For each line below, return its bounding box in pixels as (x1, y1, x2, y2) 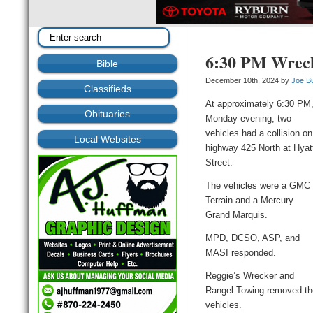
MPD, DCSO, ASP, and (205, 233, 300, 244)
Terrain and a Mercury (205, 195, 294, 206)
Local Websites (73, 133, 141, 145)
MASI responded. (205, 247, 277, 259)
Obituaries (85, 108, 131, 120)
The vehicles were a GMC (205, 180, 311, 191)
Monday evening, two (205, 113, 292, 124)
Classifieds (83, 83, 131, 95)
